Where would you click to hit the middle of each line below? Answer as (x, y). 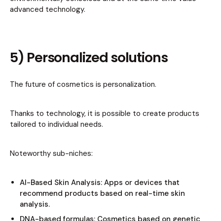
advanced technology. (48, 10)
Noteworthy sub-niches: (51, 154)
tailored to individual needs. (56, 125)
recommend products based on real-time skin (102, 194)
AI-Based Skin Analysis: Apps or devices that (100, 183)
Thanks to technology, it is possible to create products (105, 114)
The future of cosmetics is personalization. (83, 85)
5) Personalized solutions (89, 58)
